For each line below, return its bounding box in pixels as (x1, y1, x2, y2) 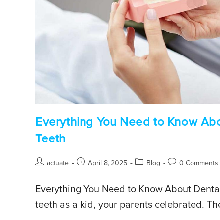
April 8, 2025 (88, 158, 127, 167)
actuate (47, 158, 69, 167)
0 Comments (179, 158, 218, 167)
